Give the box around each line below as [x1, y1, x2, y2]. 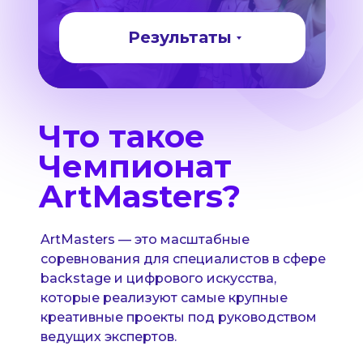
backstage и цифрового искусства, [40, 271, 276, 286]
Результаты [127, 28, 232, 47]
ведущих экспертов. [40, 329, 177, 344]
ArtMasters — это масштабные [40, 232, 250, 247]
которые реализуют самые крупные [40, 290, 288, 305]
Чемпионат [38, 147, 232, 186]
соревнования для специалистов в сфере [40, 251, 326, 267]
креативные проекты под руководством [40, 310, 317, 325]
